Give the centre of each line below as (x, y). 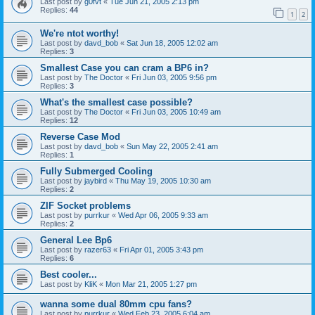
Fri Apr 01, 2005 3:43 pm (161, 249)
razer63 (98, 249)
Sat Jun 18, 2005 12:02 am (172, 43)
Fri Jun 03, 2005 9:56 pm (174, 77)
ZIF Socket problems (85, 205)
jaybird (96, 180)
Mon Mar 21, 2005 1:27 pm (151, 284)
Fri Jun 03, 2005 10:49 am (176, 111)
